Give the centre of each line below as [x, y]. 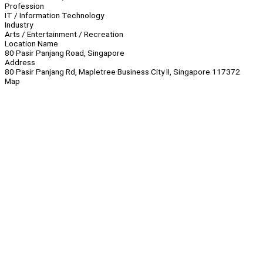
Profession [24, 6]
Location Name [31, 44]
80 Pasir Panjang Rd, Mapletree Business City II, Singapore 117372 [122, 72]
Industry [19, 25]
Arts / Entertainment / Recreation [64, 34]
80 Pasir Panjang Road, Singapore [65, 53]
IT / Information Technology [54, 16]
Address [20, 63]
